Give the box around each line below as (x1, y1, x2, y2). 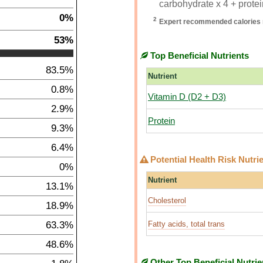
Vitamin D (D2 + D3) (148, 92, 226, 102)
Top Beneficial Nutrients (148, 51, 249, 60)
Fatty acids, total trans (148, 220, 225, 228)
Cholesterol (148, 196, 186, 205)
